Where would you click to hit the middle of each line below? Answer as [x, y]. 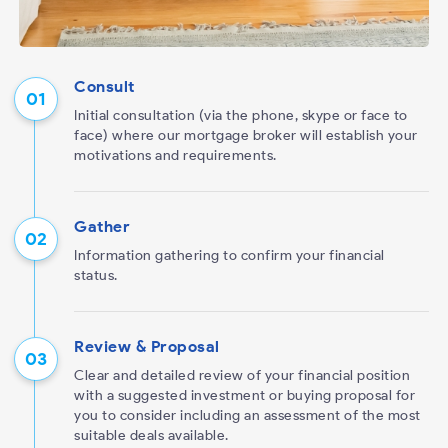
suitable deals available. [151, 435]
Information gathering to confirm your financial [229, 255]
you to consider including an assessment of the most [247, 415]
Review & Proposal [147, 346]
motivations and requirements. [175, 155]
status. [96, 275]
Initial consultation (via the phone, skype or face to [241, 115]
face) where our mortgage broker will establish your [246, 135]
